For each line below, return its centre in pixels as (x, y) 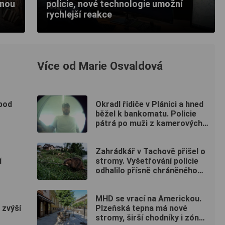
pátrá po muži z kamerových (149, 124)
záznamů (113, 133)
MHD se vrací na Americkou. (148, 199)
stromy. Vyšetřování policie (147, 161)
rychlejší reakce (79, 15)
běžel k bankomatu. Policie (146, 114)
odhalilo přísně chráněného (146, 171)
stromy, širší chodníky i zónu (149, 218)
